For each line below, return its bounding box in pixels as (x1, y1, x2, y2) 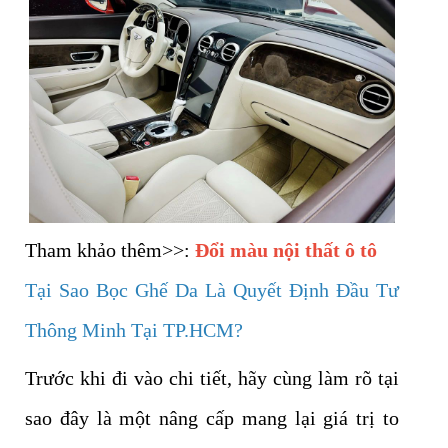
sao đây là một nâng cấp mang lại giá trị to (25, 407, 399, 430)
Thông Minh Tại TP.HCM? (25, 319, 243, 342)
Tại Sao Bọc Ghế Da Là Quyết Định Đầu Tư (25, 279, 399, 302)
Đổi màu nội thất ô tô (195, 239, 377, 262)
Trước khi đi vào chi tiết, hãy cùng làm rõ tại (25, 367, 399, 390)
